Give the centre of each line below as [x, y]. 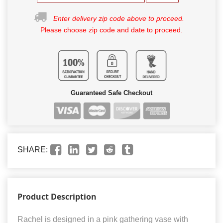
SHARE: [33, 149]
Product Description [57, 196]
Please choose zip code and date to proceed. [111, 30]
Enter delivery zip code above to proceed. [119, 18]
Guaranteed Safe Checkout [111, 93]
